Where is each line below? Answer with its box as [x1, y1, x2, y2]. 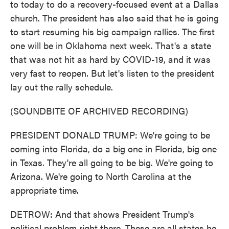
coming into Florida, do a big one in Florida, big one [10, 142, 217, 155]
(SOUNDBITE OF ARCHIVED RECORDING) [10, 104, 188, 117]
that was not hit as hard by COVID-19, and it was [10, 53, 211, 65]
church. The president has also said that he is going [10, 11, 219, 24]
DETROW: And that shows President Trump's [10, 208, 194, 220]
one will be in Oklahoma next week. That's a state [10, 39, 211, 52]
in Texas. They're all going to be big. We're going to [10, 156, 213, 169]
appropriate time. [10, 184, 79, 196]
